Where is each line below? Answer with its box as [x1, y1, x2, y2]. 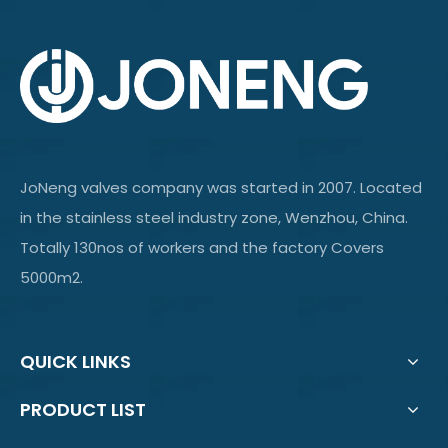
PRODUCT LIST [20, 396, 146, 422]
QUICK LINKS [20, 348, 131, 374]
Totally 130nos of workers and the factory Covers [20, 236, 384, 258]
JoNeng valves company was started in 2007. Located [20, 176, 422, 198]
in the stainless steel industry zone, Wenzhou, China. [20, 206, 408, 228]
